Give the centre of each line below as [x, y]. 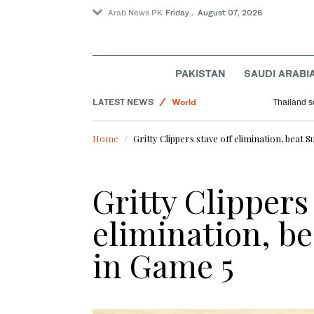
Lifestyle [190, 123]
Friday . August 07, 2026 [214, 13]
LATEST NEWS [123, 102]
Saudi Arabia [198, 186]
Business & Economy [215, 144]
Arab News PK [135, 13]
